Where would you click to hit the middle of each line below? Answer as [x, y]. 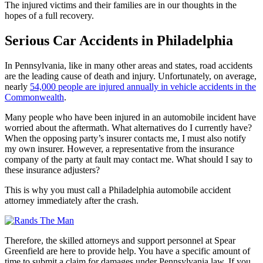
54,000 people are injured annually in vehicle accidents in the [143, 86]
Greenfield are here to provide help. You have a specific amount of [127, 251]
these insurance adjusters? [52, 170]
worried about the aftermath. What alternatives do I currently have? [128, 127]
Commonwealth [34, 97]
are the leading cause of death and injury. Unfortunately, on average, [131, 76]
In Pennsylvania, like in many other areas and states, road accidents [129, 65]
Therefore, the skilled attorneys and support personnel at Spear [120, 240]
